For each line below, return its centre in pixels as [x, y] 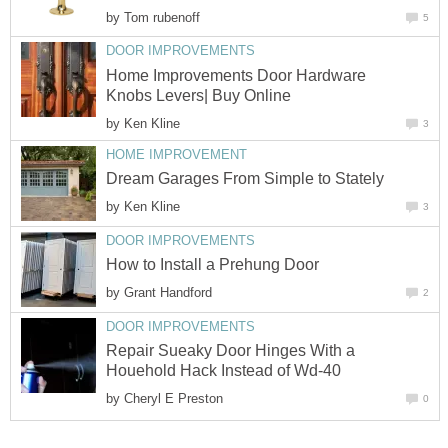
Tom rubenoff [162, 17]
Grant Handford [168, 293]
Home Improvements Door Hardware [236, 75]
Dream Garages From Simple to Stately [245, 179]
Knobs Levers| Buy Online [198, 95]
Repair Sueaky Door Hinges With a [230, 351]
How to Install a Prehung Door [212, 265]
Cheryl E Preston [173, 399]
